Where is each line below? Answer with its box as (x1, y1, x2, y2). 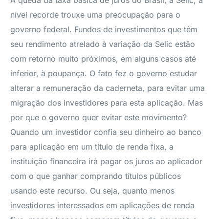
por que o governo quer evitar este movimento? (10, 112, 187, 122)
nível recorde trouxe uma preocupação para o (10, 10, 181, 20)
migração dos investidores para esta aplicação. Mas (10, 98, 203, 108)
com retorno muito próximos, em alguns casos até (10, 54, 197, 64)
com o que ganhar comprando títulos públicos (10, 171, 181, 181)
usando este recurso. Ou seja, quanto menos (10, 186, 175, 196)
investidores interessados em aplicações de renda (10, 200, 195, 210)
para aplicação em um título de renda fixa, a (10, 142, 174, 152)
